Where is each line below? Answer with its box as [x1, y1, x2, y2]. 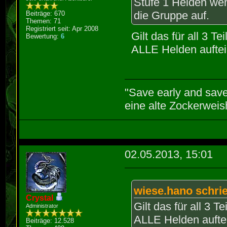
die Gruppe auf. [134, 9, 210, 22]
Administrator [26, 202, 59, 209]
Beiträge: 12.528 [26, 216, 74, 224]
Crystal [26, 193, 54, 202]
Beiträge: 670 [26, 9, 65, 17]
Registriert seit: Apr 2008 [26, 24, 99, 32]
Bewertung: [26, 32, 61, 40]
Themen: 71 [26, 17, 61, 25]
